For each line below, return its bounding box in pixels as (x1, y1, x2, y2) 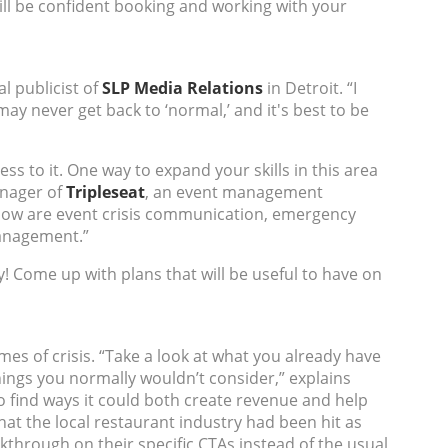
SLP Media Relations (102, 77, 263, 99)
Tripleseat (66, 181, 145, 203)
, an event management (145, 181, 323, 203)
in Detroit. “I (267, 77, 357, 99)
